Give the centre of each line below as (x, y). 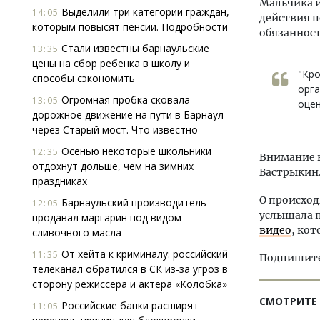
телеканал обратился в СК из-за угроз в (130, 269)
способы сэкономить (84, 78)
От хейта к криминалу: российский (143, 254)
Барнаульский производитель (132, 202)
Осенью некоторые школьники (135, 151)
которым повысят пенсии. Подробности (130, 27)
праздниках (60, 181)
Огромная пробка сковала (124, 100)
